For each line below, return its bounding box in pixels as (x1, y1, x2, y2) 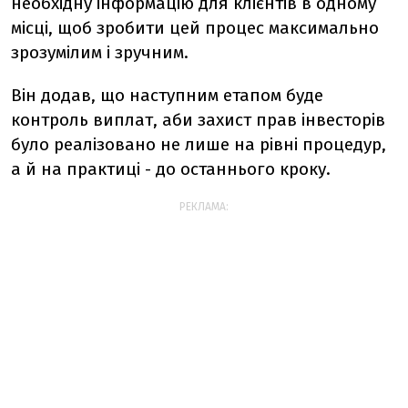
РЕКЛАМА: (179, 199, 229, 213)
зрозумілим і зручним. (11, 41, 189, 63)
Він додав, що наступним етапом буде (11, 84, 323, 106)
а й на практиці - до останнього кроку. (11, 158, 331, 179)
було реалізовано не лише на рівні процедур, (11, 133, 386, 155)
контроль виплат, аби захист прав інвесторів (11, 108, 385, 130)
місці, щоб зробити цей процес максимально (11, 16, 379, 38)
